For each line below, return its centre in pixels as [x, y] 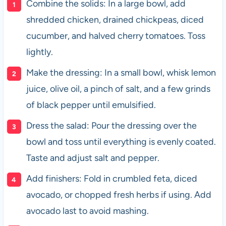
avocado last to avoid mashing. [87, 211]
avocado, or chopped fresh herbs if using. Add [119, 194]
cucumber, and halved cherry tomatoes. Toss [116, 36]
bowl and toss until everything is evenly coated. [121, 142]
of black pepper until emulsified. [91, 105]
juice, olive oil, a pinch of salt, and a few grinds [118, 89]
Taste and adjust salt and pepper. [93, 158]
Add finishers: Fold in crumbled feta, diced [111, 178]
